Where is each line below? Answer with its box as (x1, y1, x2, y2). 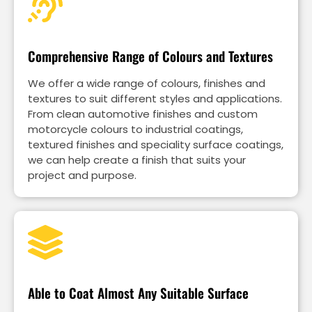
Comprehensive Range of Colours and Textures (28, 46, 273, 66)
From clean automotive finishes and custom (28, 106, 258, 121)
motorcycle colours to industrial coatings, (28, 121, 243, 136)
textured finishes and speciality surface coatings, (28, 136, 283, 152)
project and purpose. (28, 167, 136, 182)
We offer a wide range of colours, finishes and (28, 75, 265, 91)
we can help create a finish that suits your (28, 152, 246, 167)
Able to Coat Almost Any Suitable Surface (28, 283, 249, 303)
